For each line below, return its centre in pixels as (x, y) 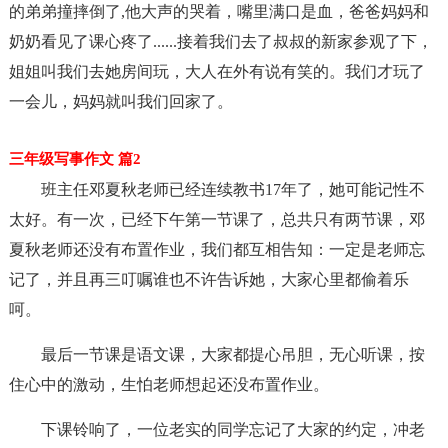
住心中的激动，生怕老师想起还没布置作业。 (168, 384)
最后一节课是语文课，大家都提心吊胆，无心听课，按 (232, 354)
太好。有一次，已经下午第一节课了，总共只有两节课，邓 (216, 219)
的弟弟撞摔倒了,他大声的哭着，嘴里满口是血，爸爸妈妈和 (218, 11)
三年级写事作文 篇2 (74, 159)
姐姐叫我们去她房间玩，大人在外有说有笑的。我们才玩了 (216, 71)
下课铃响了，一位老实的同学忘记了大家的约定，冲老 (232, 429)
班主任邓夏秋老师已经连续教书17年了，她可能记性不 (232, 189)
